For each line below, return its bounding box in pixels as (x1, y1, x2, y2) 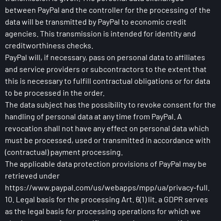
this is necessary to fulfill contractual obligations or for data (5, 76, 210, 85)
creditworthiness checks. (5, 40, 93, 50)
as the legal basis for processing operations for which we (5, 206, 201, 216)
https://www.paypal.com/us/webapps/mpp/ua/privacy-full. (5, 183, 210, 192)
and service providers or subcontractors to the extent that (5, 64, 207, 74)
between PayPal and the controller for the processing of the (5, 5, 211, 14)
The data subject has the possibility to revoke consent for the (5, 100, 216, 109)
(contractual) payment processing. (5, 147, 123, 156)
